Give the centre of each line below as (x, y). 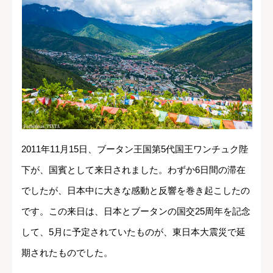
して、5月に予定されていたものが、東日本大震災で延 (133, 232)
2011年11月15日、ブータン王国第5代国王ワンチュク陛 (135, 149)
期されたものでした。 (67, 252)
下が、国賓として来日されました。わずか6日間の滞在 (133, 169)
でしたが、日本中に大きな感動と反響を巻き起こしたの (136, 190)
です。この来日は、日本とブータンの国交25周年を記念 (136, 211)
